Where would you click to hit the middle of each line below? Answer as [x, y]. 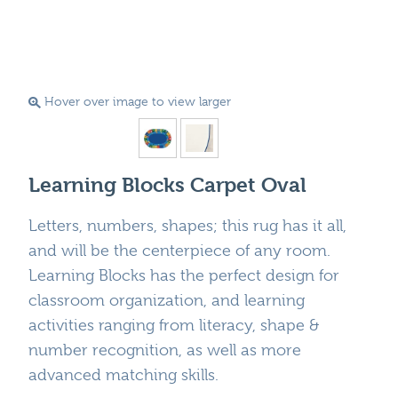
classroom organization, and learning [167, 300]
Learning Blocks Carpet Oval [167, 184]
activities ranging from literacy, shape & [174, 325]
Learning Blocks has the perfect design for [184, 275]
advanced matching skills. [123, 374]
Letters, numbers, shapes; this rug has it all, [187, 225]
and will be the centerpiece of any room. [179, 250]
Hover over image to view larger [136, 102]
